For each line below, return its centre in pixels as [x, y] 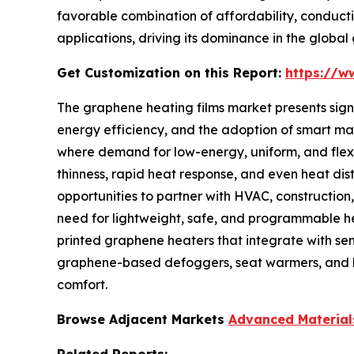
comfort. [82, 284]
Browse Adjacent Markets [143, 319]
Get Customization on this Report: [171, 72]
